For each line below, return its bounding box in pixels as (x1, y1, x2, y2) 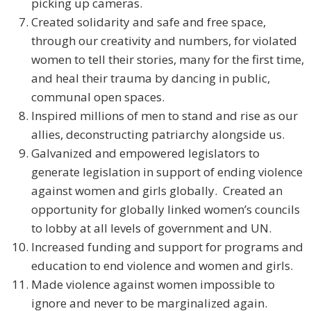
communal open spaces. (31, 89, 165, 106)
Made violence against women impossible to (31, 276, 275, 293)
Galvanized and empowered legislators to (31, 145, 260, 162)
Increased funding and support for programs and (31, 239, 303, 255)
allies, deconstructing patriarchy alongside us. (31, 126, 285, 143)
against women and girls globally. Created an (31, 183, 283, 199)
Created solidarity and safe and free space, (31, 14, 266, 31)
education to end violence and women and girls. (31, 258, 293, 274)
